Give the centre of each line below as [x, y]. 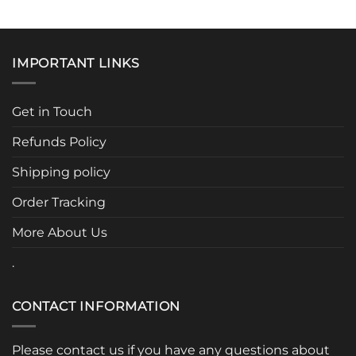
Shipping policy [61, 172]
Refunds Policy [59, 142]
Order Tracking [59, 203]
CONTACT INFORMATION [97, 307]
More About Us [60, 233]
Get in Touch [52, 112]
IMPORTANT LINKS [76, 64]
